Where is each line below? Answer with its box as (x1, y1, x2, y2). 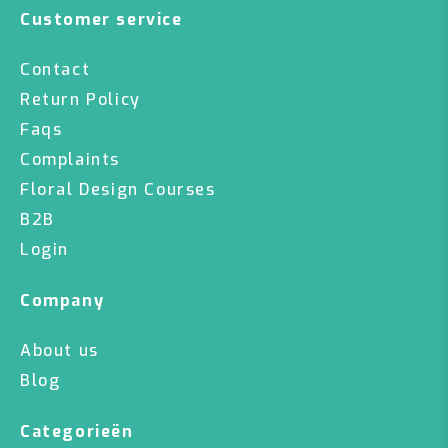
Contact (20, 59, 91, 80)
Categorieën (20, 421, 134, 442)
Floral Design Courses (20, 179, 216, 200)
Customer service (20, 9, 183, 30)
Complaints (20, 149, 120, 170)
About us (20, 340, 99, 361)
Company (20, 290, 105, 311)
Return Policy (20, 89, 141, 110)
